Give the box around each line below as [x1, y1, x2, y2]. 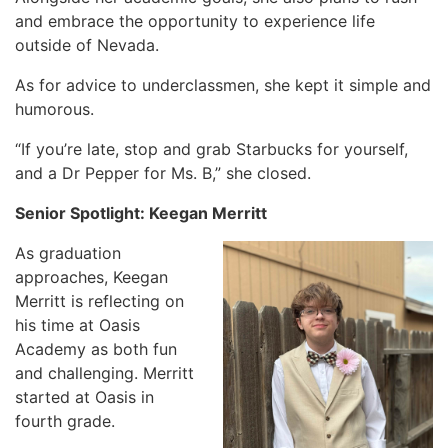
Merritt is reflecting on [15, 291, 184, 311]
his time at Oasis [15, 315, 140, 335]
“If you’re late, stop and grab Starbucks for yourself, [15, 139, 408, 159]
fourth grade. [15, 411, 115, 431]
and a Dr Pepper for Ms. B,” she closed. [15, 163, 311, 183]
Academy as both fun [15, 339, 177, 359]
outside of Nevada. [15, 35, 159, 55]
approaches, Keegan [15, 267, 168, 287]
